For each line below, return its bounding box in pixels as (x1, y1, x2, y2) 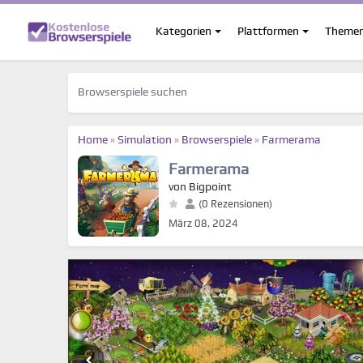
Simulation (117, 135, 172, 146)
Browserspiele (181, 135, 252, 146)
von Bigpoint (169, 181, 232, 193)
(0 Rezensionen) (196, 199, 272, 210)
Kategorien (156, 26, 211, 37)
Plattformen (237, 26, 299, 37)
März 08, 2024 (169, 218, 238, 229)
